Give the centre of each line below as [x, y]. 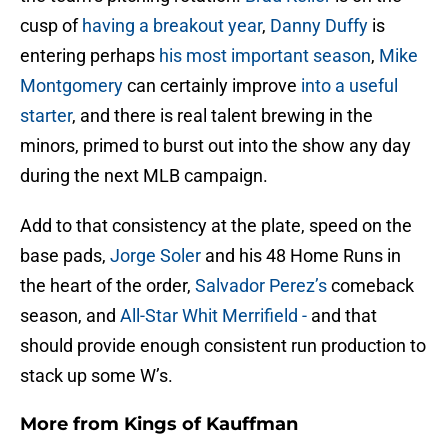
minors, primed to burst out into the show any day [215, 146]
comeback [370, 286]
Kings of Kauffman [211, 424]
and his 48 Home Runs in [301, 256]
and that [344, 316]
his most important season [265, 56]
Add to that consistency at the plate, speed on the [216, 226]
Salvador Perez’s [261, 286]
